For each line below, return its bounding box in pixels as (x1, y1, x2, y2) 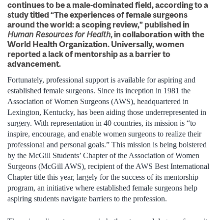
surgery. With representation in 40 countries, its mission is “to (7, 118, 196, 127)
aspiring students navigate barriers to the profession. (7, 194, 169, 203)
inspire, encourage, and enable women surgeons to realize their (7, 129, 201, 138)
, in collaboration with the (110, 29, 204, 39)
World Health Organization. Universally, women (7, 39, 184, 49)
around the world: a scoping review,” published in (7, 19, 190, 29)
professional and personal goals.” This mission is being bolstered (7, 140, 207, 149)
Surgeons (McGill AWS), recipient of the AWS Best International (7, 162, 209, 170)
